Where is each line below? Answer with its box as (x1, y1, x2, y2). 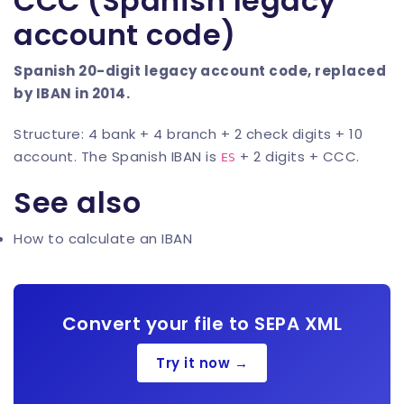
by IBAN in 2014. (14, 84, 130, 103)
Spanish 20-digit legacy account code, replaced (14, 61, 386, 80)
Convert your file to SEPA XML (61, 310, 343, 336)
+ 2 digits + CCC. (235, 147, 360, 166)
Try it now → (156, 353, 248, 372)
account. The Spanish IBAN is (14, 147, 221, 166)
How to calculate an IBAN (14, 229, 192, 248)
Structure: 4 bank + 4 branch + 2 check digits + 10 (14, 124, 363, 143)
